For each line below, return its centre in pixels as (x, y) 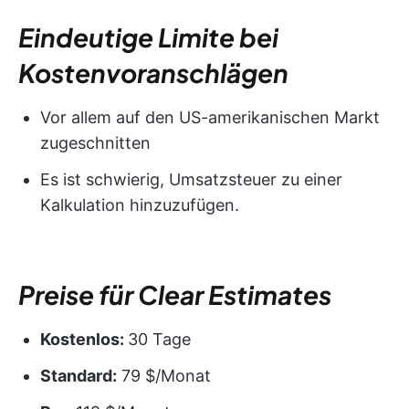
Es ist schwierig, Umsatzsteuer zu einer (191, 179)
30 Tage (159, 339)
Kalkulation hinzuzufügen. (140, 204)
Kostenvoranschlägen (153, 72)
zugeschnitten (95, 142)
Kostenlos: (84, 339)
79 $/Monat (164, 375)
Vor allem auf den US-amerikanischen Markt (210, 117)
